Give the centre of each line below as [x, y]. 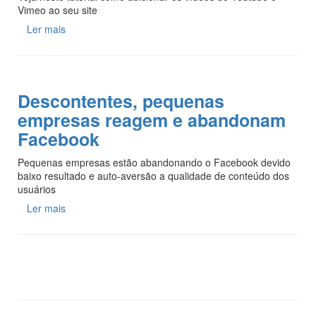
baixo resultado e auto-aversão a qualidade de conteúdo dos [153, 175]
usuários [37, 189]
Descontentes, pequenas [121, 101]
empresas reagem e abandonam [152, 120]
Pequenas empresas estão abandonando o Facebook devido [154, 162]
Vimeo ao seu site [57, 10]
